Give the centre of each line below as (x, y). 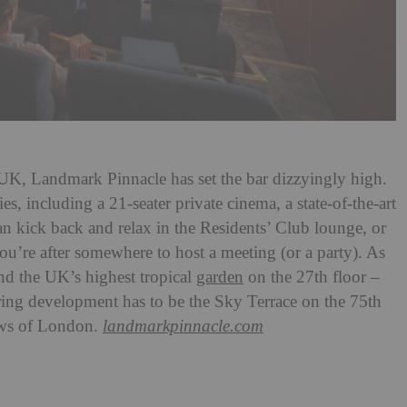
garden (220, 278)
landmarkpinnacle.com (183, 327)
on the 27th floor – (312, 278)
